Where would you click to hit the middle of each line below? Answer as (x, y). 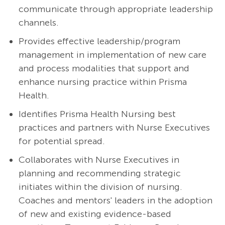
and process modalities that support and (104, 69)
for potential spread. (62, 141)
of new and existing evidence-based (95, 214)
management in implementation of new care (112, 55)
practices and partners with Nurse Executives (114, 128)
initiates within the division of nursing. (101, 187)
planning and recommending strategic (99, 174)
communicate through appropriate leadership (116, 9)
